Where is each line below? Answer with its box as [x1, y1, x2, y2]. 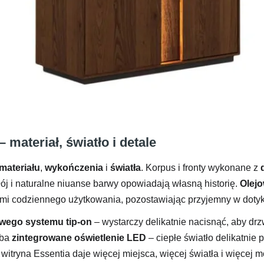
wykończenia [45, 162, 103, 173]
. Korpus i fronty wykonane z [141, 162, 260, 173]
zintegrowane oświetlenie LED [12, 232, 146, 243]
